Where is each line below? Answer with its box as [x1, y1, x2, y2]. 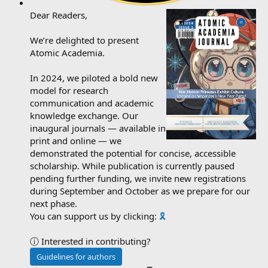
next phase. [30, 197, 77, 209]
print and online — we [30, 135, 121, 147]
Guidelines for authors [36, 251, 115, 262]
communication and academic [30, 97, 154, 109]
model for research [30, 84, 108, 96]
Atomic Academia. [30, 47, 105, 59]
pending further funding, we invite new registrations [30, 172, 246, 184]
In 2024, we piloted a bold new [30, 72, 158, 84]
